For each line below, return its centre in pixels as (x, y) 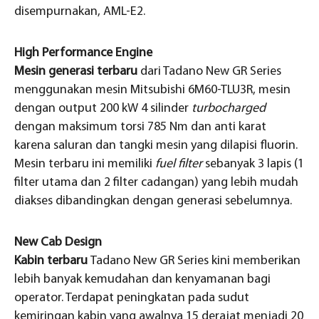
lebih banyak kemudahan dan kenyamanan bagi (142, 280)
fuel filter (180, 164)
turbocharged (229, 109)
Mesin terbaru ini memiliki (85, 164)
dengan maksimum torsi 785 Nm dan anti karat (140, 127)
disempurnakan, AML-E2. (80, 12)
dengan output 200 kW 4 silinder (103, 109)
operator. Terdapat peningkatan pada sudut (132, 298)
